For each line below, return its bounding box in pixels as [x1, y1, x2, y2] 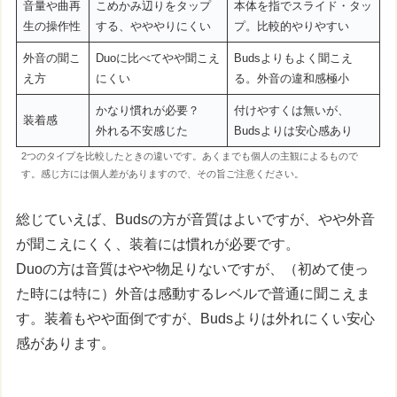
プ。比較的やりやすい [233, 19, 349, 33]
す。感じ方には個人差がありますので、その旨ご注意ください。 [21, 167, 305, 179]
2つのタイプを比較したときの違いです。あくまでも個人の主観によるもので [21, 150, 359, 161]
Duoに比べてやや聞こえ [95, 51, 220, 65]
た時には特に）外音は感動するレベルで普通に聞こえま [16, 286, 371, 302]
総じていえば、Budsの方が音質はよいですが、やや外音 [16, 212, 376, 228]
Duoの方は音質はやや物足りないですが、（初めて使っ [16, 261, 370, 277]
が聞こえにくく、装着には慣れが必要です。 [16, 237, 300, 253]
